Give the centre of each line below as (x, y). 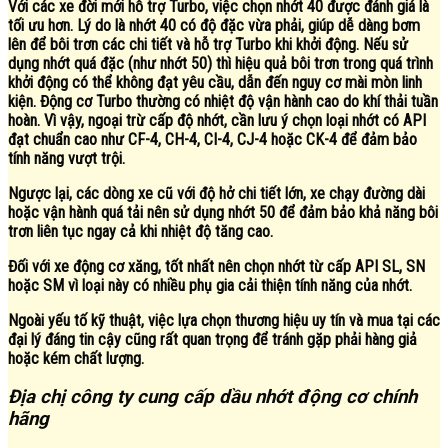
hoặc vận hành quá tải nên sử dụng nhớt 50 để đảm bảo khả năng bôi (223, 212)
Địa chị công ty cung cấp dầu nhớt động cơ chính (212, 397)
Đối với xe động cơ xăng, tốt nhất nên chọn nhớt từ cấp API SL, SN (216, 266)
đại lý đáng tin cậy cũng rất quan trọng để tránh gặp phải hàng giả (212, 339)
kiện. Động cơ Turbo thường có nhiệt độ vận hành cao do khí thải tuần (223, 101)
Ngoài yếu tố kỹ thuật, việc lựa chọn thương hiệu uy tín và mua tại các (224, 320)
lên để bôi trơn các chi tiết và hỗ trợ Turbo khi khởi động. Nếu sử (208, 44)
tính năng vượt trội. (66, 158)
